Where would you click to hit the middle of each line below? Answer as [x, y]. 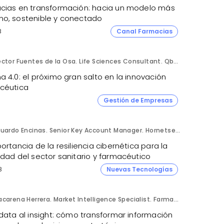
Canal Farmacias [144, 31]
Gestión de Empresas [138, 100]
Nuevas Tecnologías [139, 169]
